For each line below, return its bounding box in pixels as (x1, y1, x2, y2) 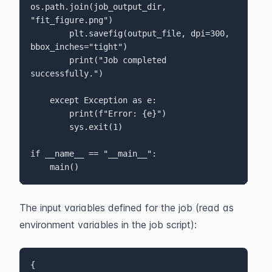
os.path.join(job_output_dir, (30, 2, 166, 12)
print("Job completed (30, 55, 69, 66)
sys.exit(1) (69, 122, 123, 132)
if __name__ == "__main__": (30, 149, 157, 159)
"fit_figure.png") (30, 15, 113, 25)
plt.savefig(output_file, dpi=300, (30, 29, 69, 39)
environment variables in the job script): (19, 218, 197, 231)
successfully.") (30, 69, 103, 79)
